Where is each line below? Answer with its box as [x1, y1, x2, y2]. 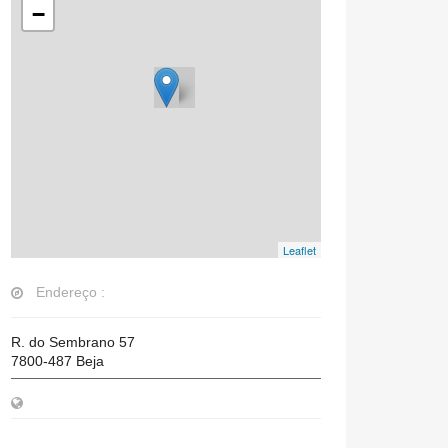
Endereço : [36, 284, 105, 300]
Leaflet [283, 242, 316, 258]
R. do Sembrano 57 [11, 334, 135, 350]
